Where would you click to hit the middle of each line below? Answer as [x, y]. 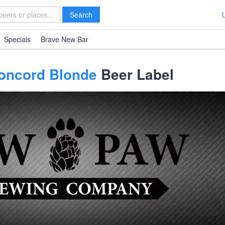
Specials [17, 39]
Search [81, 15]
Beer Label [135, 74]
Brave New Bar [65, 39]
